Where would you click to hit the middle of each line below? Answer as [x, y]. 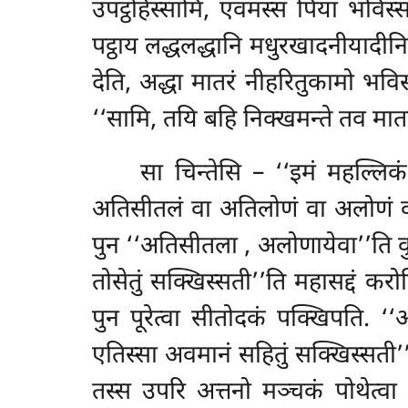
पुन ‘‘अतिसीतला [168, 248]
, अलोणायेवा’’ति [321, 248]
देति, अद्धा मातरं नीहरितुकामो [227, 85]
